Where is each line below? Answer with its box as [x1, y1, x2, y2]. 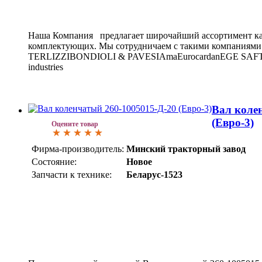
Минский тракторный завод [126, 143, 246, 154]
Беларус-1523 [126, 169, 182, 180]
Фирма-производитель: [32, 143, 124, 154]
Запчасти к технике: [32, 169, 112, 180]
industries [28, 62, 63, 73]
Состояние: [32, 156, 77, 167]
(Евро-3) [212, 116, 254, 129]
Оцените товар [51, 120, 98, 129]
